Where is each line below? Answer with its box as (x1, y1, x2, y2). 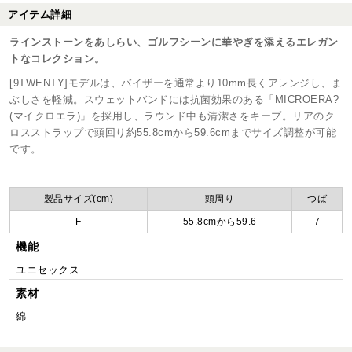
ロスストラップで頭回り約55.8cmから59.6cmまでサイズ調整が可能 (9, 126, 336, 138)
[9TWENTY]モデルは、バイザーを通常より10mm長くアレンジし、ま (9, 76, 342, 89)
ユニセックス (16, 263, 79, 276)
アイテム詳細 (8, 8, 71, 20)
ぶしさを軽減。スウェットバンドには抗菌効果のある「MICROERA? (9, 93, 339, 105)
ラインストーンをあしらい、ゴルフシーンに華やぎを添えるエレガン (9, 35, 339, 48)
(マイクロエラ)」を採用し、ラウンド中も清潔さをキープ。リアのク (9, 109, 335, 122)
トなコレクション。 (9, 52, 105, 64)
